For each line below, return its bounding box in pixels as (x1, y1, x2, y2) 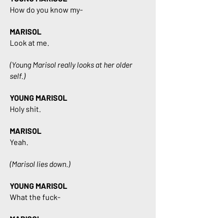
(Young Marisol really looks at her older (10, 60, 132, 69)
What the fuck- (10, 192, 60, 201)
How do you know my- (10, 5, 83, 14)
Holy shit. (10, 104, 41, 113)
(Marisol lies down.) (10, 159, 70, 168)
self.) (10, 71, 25, 80)
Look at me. (10, 38, 49, 47)
